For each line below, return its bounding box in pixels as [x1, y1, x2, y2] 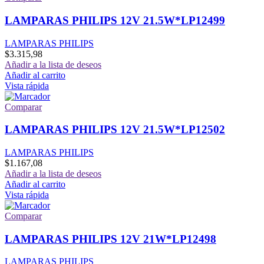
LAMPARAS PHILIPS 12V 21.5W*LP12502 [5, 123, 225, 136]
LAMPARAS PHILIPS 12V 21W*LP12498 [5, 232, 216, 245]
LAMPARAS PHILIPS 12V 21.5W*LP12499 [5, 14, 225, 27]
